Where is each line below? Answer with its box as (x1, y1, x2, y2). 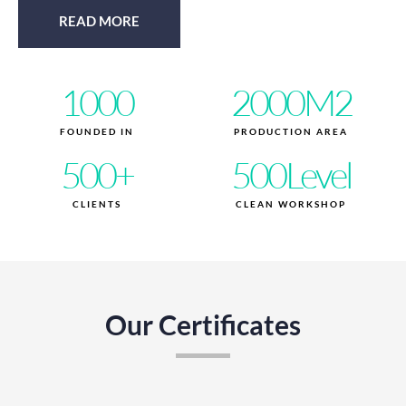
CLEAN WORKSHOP (236, 198, 346, 209)
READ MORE (59, 12, 140, 29)
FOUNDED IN (60, 125, 134, 137)
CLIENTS (72, 198, 121, 209)
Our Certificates (105, 307, 301, 341)
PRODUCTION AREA (234, 125, 348, 137)
